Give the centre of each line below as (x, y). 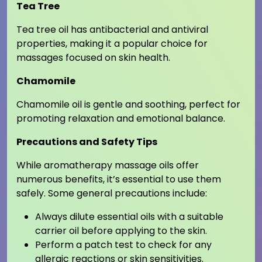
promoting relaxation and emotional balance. (121, 119)
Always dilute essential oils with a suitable (129, 217)
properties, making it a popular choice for (112, 44)
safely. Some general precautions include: (112, 194)
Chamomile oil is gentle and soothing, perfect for (128, 105)
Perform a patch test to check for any (123, 245)
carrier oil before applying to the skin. (121, 231)
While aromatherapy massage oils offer (108, 166)
